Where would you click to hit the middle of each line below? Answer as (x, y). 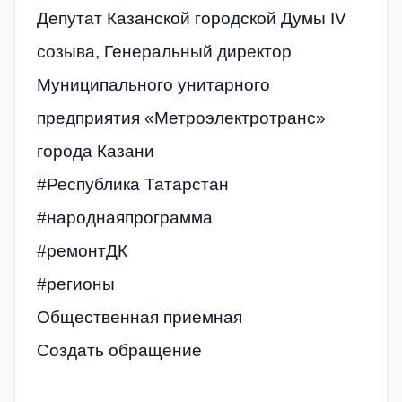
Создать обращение (119, 350)
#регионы (76, 284)
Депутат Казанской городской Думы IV (192, 18)
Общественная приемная (140, 317)
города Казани (96, 151)
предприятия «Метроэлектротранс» (181, 118)
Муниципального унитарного (153, 84)
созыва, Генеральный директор (164, 51)
